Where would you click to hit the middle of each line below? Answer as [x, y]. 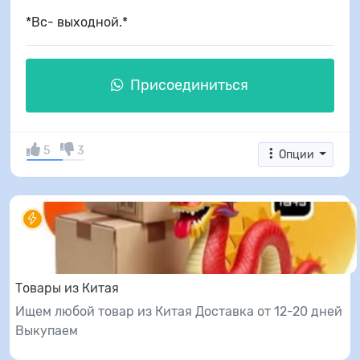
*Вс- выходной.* [76, 22]
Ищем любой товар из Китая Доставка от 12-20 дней [178, 312]
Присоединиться [188, 85]
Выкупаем [46, 331]
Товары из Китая [67, 288]
